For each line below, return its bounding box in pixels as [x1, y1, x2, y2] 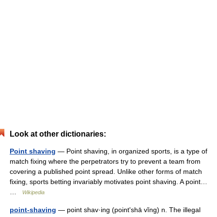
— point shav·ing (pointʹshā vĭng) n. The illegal [56, 206, 201, 214]
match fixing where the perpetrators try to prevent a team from [10, 157, 201, 165]
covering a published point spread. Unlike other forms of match [10, 168, 202, 175]
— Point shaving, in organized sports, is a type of [56, 147, 207, 155]
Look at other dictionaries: [10, 130, 106, 138]
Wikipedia [22, 189, 45, 195]
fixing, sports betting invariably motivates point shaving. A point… [10, 178, 207, 186]
